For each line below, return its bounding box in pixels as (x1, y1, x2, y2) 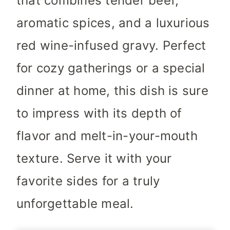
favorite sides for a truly (16, 174, 160, 189)
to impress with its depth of (16, 106, 182, 121)
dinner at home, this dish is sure (16, 83, 208, 99)
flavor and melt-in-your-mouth (16, 128, 198, 144)
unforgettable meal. (16, 196, 134, 212)
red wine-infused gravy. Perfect (16, 38, 206, 53)
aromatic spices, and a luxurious (16, 15, 210, 31)
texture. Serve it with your (16, 151, 172, 166)
